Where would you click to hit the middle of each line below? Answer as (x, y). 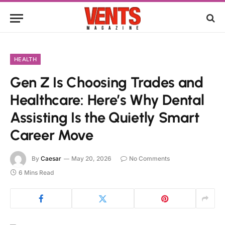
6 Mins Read (36, 173)
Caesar (51, 159)
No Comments (149, 159)
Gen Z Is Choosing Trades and (107, 82)
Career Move (52, 135)
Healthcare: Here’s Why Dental (107, 100)
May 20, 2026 (91, 159)
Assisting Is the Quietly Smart (105, 117)
